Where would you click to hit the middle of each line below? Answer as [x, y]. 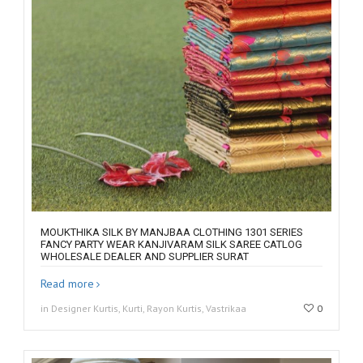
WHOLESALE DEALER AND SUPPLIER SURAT [145, 256]
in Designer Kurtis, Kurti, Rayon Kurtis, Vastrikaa [143, 308]
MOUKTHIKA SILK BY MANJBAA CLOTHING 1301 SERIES [172, 232]
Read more [67, 283]
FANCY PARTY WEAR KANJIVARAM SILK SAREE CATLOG [171, 244]
